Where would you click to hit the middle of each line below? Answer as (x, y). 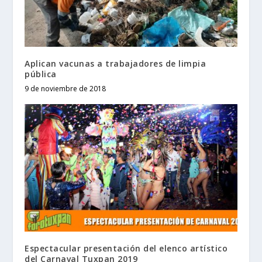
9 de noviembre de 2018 (65, 89)
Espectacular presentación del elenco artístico (126, 249)
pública (41, 74)
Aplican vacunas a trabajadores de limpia (116, 64)
